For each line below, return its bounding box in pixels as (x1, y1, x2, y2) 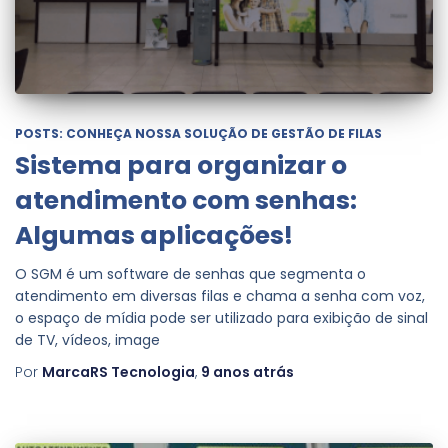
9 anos (201, 361, 250, 382)
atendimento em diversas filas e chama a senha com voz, (15, 285, 425, 306)
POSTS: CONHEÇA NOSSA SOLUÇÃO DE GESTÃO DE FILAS (15, 124, 382, 142)
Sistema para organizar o (15, 147, 347, 183)
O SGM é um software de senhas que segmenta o (15, 263, 366, 284)
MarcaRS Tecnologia (42, 361, 195, 382)
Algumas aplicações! (15, 217, 293, 253)
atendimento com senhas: (15, 182, 357, 218)
